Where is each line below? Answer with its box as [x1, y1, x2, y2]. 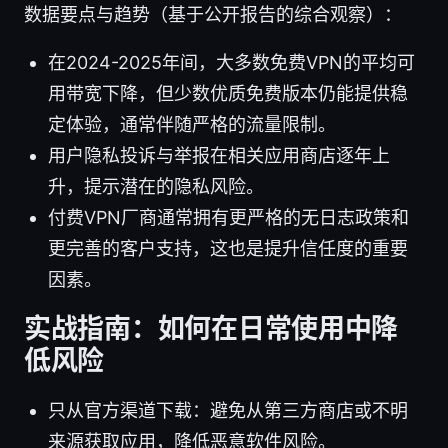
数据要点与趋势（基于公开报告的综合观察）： [24, 4, 402, 26]
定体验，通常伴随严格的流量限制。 [48, 114, 336, 136]
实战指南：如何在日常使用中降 [24, 312, 399, 346]
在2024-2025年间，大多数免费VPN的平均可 [48, 52, 415, 74]
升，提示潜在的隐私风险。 [48, 176, 264, 198]
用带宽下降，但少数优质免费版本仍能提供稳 [48, 83, 408, 105]
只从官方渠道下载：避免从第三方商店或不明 [48, 400, 408, 422]
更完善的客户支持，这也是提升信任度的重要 [48, 238, 408, 260]
